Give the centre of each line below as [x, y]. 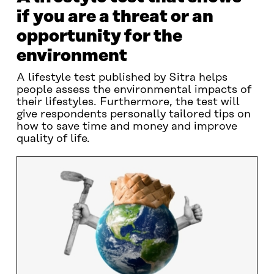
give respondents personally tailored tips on [133, 114]
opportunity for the [99, 36]
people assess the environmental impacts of [134, 90]
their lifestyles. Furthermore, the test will [128, 102]
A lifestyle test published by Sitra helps [122, 78]
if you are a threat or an [115, 17]
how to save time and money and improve [127, 127]
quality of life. [53, 139]
